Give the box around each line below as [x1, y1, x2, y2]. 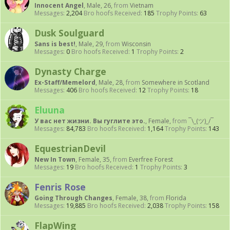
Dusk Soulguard [34, 27, 104, 39]
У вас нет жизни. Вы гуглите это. [34, 117, 145, 125]
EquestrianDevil [34, 142, 106, 155]
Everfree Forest [129, 155, 173, 164]
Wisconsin [122, 40, 151, 48]
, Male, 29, [75, 40, 106, 48]
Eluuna [34, 104, 65, 116]
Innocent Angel [34, 1, 84, 10]
